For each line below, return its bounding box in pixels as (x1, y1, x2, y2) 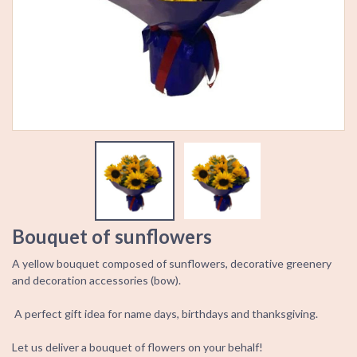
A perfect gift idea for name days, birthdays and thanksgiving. (12, 307, 318, 321)
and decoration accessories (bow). (12, 273, 181, 288)
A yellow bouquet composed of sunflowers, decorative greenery (12, 257, 331, 271)
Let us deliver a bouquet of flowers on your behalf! (12, 340, 263, 355)
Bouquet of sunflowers (12, 225, 212, 249)
